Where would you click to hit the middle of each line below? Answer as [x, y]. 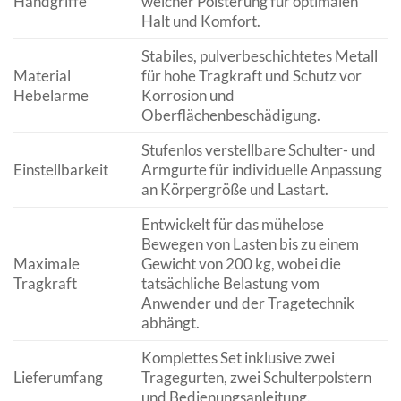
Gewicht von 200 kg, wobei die [241, 263]
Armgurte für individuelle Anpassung [261, 169]
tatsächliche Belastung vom [230, 283]
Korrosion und [188, 95]
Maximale [47, 263]
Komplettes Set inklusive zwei [238, 357]
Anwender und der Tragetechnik [247, 303]
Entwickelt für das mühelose [232, 224]
